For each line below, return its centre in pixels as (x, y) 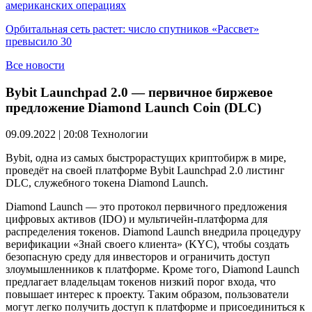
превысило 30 (39, 41)
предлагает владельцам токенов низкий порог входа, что (141, 282)
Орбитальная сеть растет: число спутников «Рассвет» (132, 29)
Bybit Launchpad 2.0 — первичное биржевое (139, 92)
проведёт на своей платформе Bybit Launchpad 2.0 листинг (145, 171)
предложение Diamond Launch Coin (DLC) (133, 107)
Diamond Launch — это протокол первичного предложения (146, 207)
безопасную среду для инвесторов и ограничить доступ (138, 257)
